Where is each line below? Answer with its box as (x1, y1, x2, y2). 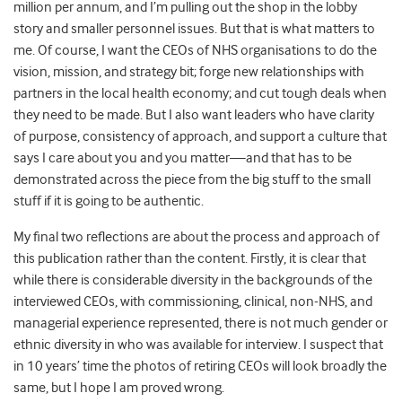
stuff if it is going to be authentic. (13, 193, 204, 210)
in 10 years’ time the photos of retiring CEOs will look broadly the (13, 358, 387, 375)
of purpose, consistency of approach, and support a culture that (13, 128, 387, 145)
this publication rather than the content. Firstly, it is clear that (13, 250, 366, 267)
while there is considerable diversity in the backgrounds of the (13, 272, 372, 289)
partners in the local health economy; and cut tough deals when (13, 85, 387, 102)
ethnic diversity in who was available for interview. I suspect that (13, 336, 383, 354)
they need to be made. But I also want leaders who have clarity (13, 107, 374, 124)
